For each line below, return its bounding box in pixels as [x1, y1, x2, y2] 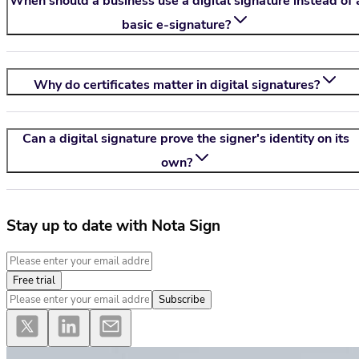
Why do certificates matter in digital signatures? [33, 76, 320, 95]
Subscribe [159, 292, 205, 307]
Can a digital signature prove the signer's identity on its [22, 130, 349, 148]
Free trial [13, 272, 55, 288]
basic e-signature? [122, 16, 231, 34]
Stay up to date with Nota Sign [6, 216, 220, 237]
